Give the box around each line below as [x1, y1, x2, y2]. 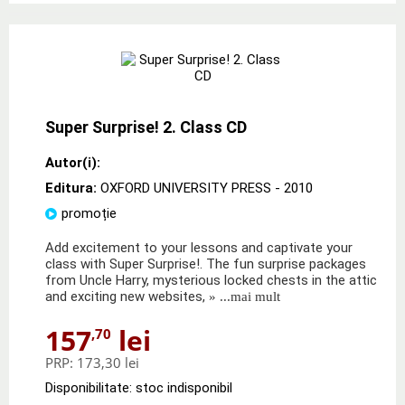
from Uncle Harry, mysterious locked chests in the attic [45, 271, 377, 288]
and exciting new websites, [45, 287, 205, 305]
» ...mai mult [205, 288, 280, 304]
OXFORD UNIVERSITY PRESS [100, 179, 271, 196]
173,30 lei [77, 353, 139, 372]
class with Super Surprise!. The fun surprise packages [45, 255, 366, 272]
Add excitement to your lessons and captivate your [45, 239, 353, 256]
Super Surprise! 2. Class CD [45, 117, 247, 137]
